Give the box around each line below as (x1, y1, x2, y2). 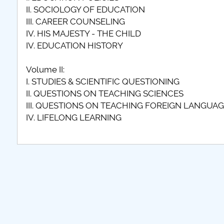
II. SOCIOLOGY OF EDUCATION (25, 4, 145, 14)
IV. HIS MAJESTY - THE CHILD (25, 28, 141, 38)
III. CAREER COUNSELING (25, 16, 125, 26)
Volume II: (25, 64, 64, 74)
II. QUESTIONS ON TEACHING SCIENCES (25, 88, 183, 98)
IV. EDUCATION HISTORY (25, 40, 123, 50)
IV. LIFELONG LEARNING (25, 112, 121, 122)
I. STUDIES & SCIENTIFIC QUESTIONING (25, 76, 179, 86)
